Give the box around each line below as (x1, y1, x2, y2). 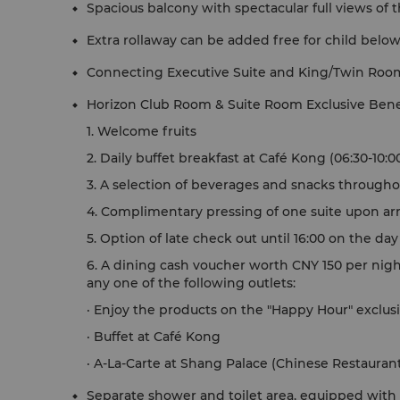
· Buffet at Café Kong (87, 329, 221, 345)
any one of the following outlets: (87, 275, 296, 291)
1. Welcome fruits (87, 123, 196, 139)
